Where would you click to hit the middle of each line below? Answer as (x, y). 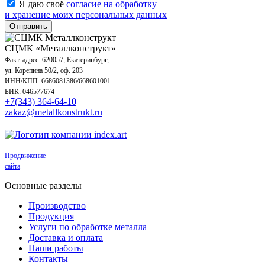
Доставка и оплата (66, 238)
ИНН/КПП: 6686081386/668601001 (58, 81)
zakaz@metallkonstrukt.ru (54, 112)
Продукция (51, 216)
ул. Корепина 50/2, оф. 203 (44, 71)
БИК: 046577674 (30, 92)
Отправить (28, 27)
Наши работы (56, 248)
